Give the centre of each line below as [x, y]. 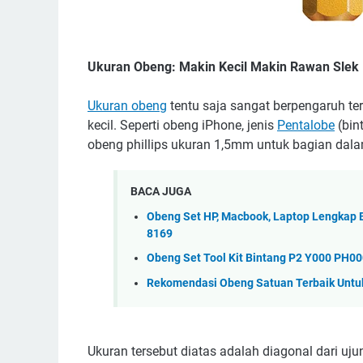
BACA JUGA [161, 192]
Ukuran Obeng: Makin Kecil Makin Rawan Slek [223, 67]
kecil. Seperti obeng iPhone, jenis [182, 125]
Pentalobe [306, 125]
